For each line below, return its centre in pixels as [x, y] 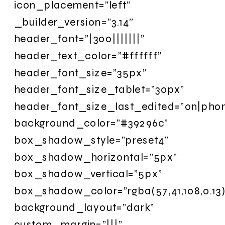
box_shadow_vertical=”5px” [88, 174]
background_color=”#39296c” [91, 123]
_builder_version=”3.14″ [74, 22]
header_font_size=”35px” [80, 72]
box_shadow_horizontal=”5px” [96, 157]
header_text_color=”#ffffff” [88, 55]
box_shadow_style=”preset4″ [92, 140]
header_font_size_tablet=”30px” [99, 89]
